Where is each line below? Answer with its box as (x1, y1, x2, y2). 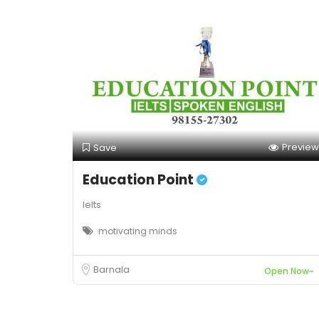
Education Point (83, 170, 197, 190)
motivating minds (98, 225, 177, 238)
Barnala (93, 263, 130, 277)
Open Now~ (264, 265, 314, 278)
